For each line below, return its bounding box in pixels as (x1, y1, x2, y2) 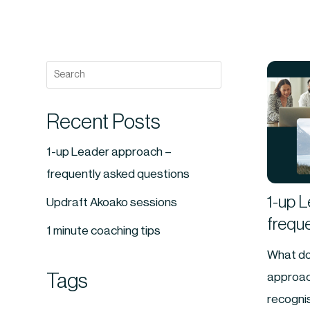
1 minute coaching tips (46, 224, 161, 237)
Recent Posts (46, 111, 161, 132)
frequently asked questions (46, 168, 190, 180)
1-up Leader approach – (46, 146, 172, 158)
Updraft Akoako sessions (46, 196, 178, 208)
